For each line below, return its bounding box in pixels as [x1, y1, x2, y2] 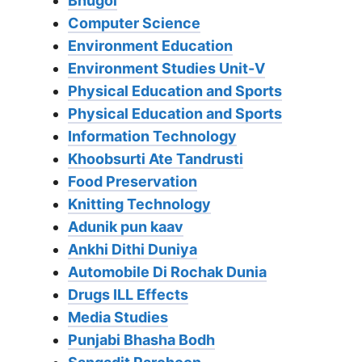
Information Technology [68, 128, 237, 145]
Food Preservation [68, 173, 197, 191]
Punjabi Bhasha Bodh [68, 331, 215, 349]
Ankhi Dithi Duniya [68, 241, 197, 259]
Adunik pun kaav [68, 218, 183, 236]
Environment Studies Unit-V [68, 60, 265, 78]
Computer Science [68, 15, 200, 32]
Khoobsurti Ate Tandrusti [68, 150, 243, 168]
